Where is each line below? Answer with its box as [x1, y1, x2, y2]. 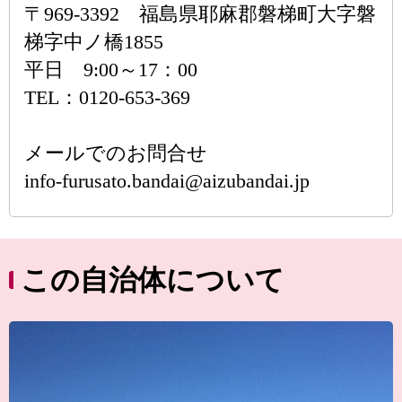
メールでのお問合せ [24, 142, 207, 164]
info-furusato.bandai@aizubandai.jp [24, 170, 310, 192]
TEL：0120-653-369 [24, 86, 190, 109]
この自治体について [21, 264, 284, 296]
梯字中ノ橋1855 [24, 31, 163, 53]
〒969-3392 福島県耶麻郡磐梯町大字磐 [24, 3, 376, 25]
